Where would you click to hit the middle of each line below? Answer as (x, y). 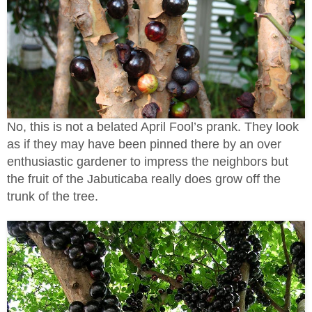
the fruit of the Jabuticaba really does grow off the (144, 179)
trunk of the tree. (53, 196)
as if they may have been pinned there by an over (144, 144)
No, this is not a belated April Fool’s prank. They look (153, 127)
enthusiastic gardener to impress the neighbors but (148, 162)
